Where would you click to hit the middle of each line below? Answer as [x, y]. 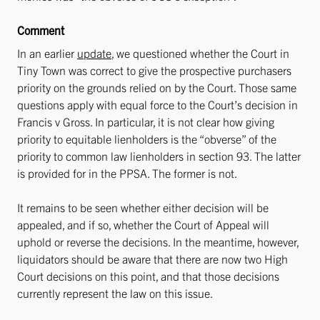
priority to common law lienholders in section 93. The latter [159, 156]
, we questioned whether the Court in [200, 53]
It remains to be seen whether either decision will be [143, 207]
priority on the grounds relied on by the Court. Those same [157, 87]
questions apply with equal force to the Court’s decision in [157, 104]
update [94, 53]
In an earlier [47, 53]
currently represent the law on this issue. [115, 293]
